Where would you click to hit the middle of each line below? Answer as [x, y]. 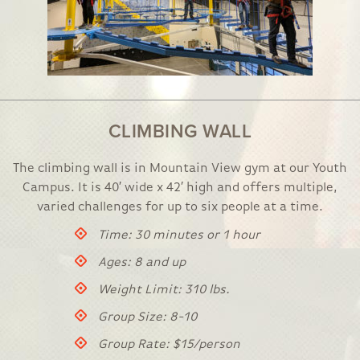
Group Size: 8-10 [147, 317]
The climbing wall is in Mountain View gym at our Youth [180, 169]
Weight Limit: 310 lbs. [164, 290]
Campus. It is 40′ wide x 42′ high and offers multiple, [180, 188]
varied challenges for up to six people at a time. [180, 207]
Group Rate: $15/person [169, 345]
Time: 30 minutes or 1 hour [179, 235]
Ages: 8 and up [141, 263]
